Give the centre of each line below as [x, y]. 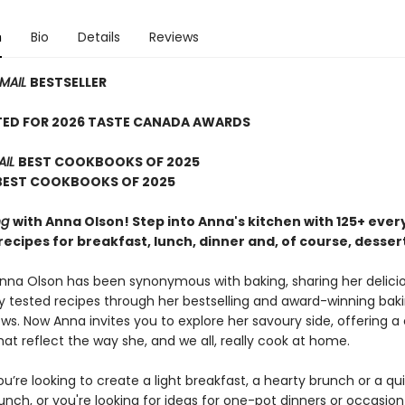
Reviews [174, 38]
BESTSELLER [68, 83]
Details [99, 38]
